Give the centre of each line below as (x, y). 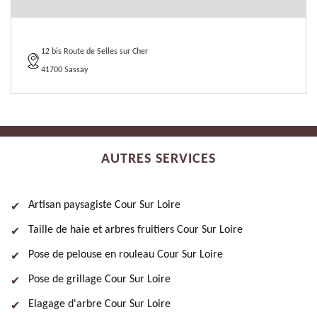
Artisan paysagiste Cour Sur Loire (104, 205)
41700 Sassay (64, 70)
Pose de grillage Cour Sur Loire (99, 279)
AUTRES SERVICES (158, 159)
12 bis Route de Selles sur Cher (94, 52)
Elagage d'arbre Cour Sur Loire (99, 304)
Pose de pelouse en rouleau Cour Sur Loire (126, 255)
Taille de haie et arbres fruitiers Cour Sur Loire (136, 230)
